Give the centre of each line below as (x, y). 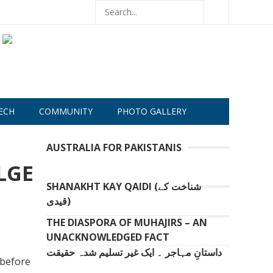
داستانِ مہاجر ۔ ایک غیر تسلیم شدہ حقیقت (134, 252)
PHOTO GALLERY (152, 111)
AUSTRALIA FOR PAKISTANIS (114, 147)
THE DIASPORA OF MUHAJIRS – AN (127, 222)
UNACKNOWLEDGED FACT (108, 237)
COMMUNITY (66, 111)
